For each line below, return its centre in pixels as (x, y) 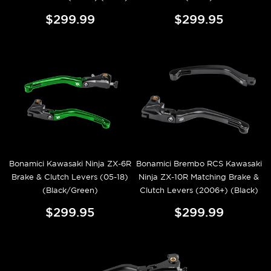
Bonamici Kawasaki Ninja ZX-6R (70, 164)
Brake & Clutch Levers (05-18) (70, 177)
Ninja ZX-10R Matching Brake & (199, 177)
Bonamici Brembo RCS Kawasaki (199, 164)
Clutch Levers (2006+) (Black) (199, 191)
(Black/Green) (70, 191)
